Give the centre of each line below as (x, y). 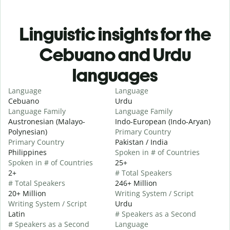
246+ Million (136, 183)
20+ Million (27, 193)
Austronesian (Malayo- (47, 121)
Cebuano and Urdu (115, 54)
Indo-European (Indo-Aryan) (163, 121)
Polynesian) (28, 131)
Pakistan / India (141, 142)
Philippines (27, 152)
